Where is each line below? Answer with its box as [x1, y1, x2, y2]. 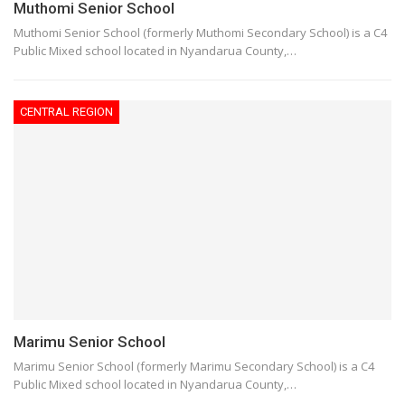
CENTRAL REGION [20, 105, 113, 119]
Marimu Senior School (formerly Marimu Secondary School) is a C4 [14, 357, 374, 374]
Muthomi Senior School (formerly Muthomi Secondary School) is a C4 [14, 24, 387, 42]
